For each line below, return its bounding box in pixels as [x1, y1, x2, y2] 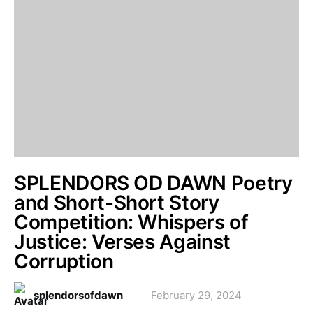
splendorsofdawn [34, 289, 123, 302]
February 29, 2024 [151, 289, 242, 302]
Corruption [14, 249, 114, 273]
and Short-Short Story [14, 191, 219, 214]
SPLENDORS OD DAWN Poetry [14, 171, 293, 195]
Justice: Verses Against [14, 230, 231, 254]
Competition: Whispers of [14, 210, 249, 234]
